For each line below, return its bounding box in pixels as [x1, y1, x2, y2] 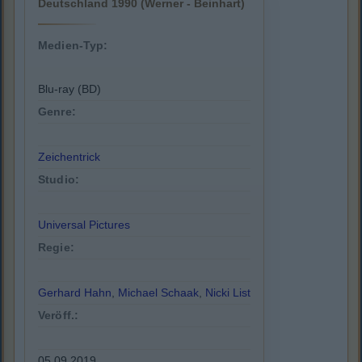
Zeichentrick [38, 150, 100, 164]
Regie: [38, 241, 74, 255]
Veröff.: [38, 309, 79, 322]
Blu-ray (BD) [38, 82, 101, 96]
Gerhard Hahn [38, 286, 112, 300]
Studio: [38, 173, 79, 187]
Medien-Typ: [38, 39, 108, 53]
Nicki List [205, 286, 250, 300]
